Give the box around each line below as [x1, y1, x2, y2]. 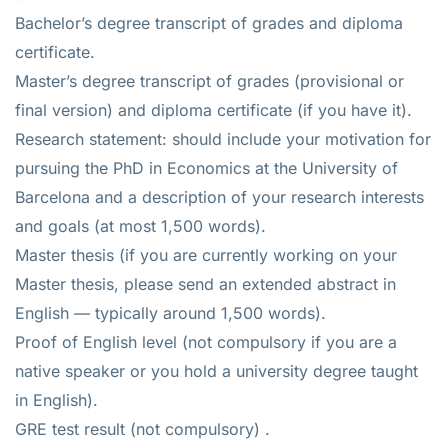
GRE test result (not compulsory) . [15, 418, 270, 439]
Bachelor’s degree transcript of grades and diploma [15, 12, 403, 33]
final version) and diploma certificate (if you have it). [15, 99, 412, 120]
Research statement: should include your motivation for [15, 128, 431, 149]
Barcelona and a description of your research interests [15, 186, 424, 207]
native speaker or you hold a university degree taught [15, 360, 418, 381]
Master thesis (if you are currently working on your [15, 244, 397, 265]
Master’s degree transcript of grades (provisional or [15, 70, 404, 91]
